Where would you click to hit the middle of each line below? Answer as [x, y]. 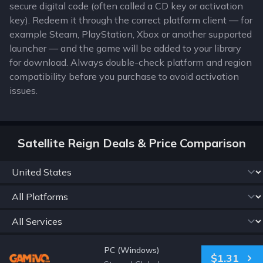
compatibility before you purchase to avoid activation [124, 76]
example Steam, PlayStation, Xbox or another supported [131, 34]
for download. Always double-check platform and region [131, 62]
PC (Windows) [131, 250]
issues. [23, 90]
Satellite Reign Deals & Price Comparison [131, 143]
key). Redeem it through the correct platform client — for [131, 20]
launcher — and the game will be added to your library [125, 48]
